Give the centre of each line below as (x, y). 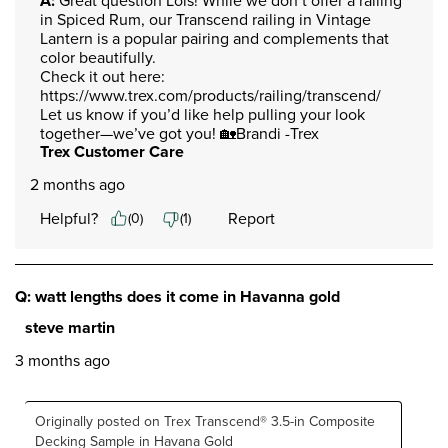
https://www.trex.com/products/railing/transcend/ (210, 95)
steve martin (70, 327)
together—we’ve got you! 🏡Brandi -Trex (179, 133)
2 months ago (77, 184)
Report (251, 218)
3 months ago (62, 360)
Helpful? (69, 218)
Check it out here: (102, 76)
